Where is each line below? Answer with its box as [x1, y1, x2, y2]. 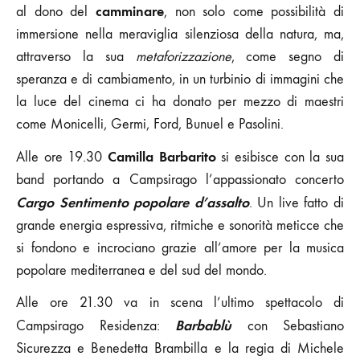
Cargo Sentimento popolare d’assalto [16, 193, 249, 211]
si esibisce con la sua [215, 148, 345, 166]
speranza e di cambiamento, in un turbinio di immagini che [16, 70, 344, 88]
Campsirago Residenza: [16, 317, 175, 334]
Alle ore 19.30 [16, 148, 108, 166]
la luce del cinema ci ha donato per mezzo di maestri [16, 92, 344, 110]
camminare [95, 2, 164, 20]
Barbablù [175, 316, 231, 334]
